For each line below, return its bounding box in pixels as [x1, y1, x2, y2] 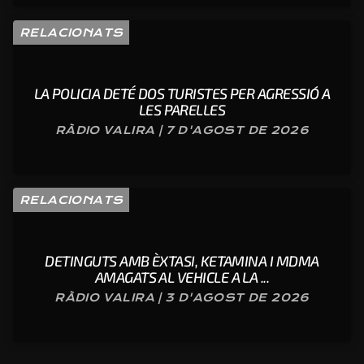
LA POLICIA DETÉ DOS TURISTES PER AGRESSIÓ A [33, 84, 331, 102]
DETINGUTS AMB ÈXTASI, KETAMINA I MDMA [45, 251, 319, 270]
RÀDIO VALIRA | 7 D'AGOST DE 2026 [54, 123, 310, 136]
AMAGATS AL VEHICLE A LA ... [94, 267, 270, 286]
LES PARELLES [138, 100, 226, 119]
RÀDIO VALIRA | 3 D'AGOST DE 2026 [54, 290, 310, 304]
